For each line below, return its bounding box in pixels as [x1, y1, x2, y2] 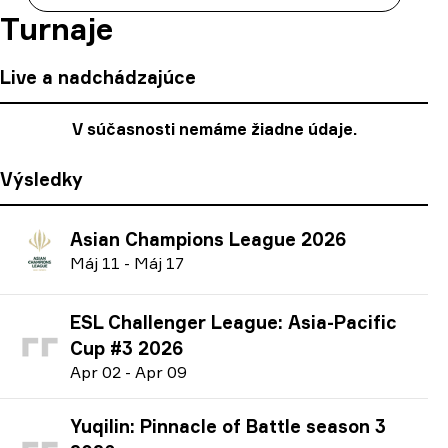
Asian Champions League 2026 [70, 227, 346, 250]
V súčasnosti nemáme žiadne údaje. [71, 119, 357, 139]
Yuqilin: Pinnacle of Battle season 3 [70, 415, 386, 437]
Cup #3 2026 [70, 337, 183, 359]
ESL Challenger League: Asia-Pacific [70, 311, 397, 333]
